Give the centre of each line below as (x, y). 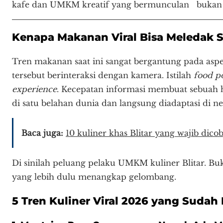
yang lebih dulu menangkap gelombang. (94, 177)
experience (34, 89)
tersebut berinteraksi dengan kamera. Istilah (103, 75)
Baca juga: (42, 133)
